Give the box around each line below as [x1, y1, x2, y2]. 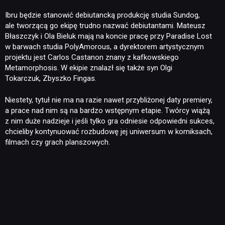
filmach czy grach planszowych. [5, 138, 110, 147]
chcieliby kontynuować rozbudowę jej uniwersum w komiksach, [5, 127, 212, 136]
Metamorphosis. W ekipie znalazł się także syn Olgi [5, 63, 172, 72]
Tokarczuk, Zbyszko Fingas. [5, 73, 96, 83]
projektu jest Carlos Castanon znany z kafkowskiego [5, 52, 179, 62]
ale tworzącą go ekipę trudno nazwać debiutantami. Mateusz [5, 21, 205, 30]
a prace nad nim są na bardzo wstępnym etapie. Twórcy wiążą [5, 106, 210, 115]
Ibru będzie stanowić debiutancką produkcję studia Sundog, [5, 10, 200, 20]
